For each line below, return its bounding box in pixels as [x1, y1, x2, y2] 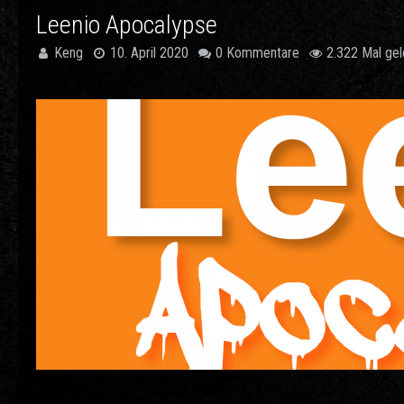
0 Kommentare [216, 44, 299, 61]
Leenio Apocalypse [36, 10, 217, 40]
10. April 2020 [110, 44, 188, 61]
